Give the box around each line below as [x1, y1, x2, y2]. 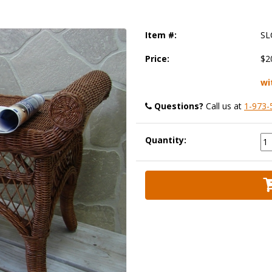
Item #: [145, 29, 177, 41]
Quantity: [145, 134, 186, 146]
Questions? [154, 100, 203, 112]
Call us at [203, 100, 244, 112]
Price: [145, 53, 169, 64]
